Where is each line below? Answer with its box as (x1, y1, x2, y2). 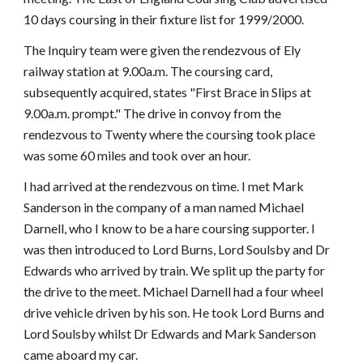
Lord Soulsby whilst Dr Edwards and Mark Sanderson (23, 326, 317, 341)
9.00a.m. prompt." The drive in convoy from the (23, 105, 282, 121)
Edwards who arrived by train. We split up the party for (23, 263, 326, 278)
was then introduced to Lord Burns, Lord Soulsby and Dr (23, 241, 331, 257)
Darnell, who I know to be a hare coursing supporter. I (23, 220, 316, 236)
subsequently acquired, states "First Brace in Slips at (23, 84, 312, 100)
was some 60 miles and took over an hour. (23, 147, 251, 163)
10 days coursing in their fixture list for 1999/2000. (23, 11, 305, 27)
